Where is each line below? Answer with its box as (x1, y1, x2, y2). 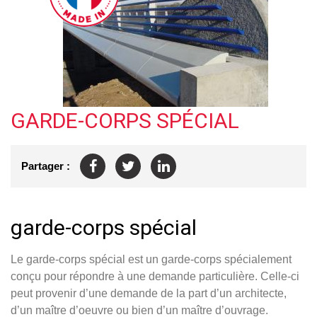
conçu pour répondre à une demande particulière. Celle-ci (11, 270, 299, 282)
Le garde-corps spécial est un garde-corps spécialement (11, 253, 292, 265)
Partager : (21, 160, 70, 173)
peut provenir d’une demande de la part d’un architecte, (11, 287, 287, 299)
